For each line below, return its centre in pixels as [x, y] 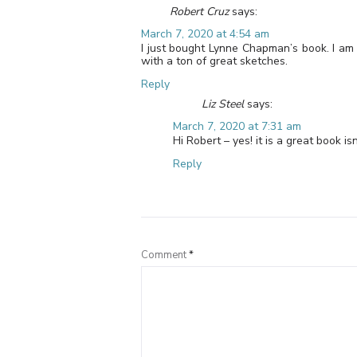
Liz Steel [223, 104]
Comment [165, 255]
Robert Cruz [199, 12]
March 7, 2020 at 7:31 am [237, 126]
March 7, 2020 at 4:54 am [205, 33]
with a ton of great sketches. [214, 61]
